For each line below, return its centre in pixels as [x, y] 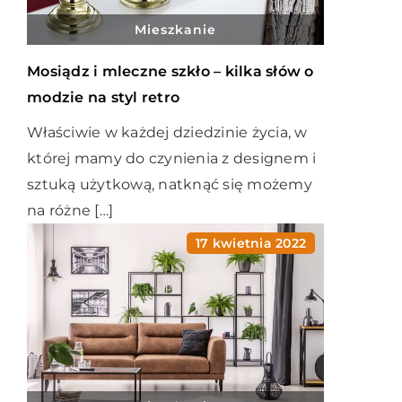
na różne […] [70, 210]
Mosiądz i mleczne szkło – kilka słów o [170, 71]
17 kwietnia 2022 [251, 243]
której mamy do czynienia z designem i [172, 158]
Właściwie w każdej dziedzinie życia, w [167, 132]
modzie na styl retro [103, 97]
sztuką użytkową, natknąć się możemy [170, 184]
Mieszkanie [175, 30]
